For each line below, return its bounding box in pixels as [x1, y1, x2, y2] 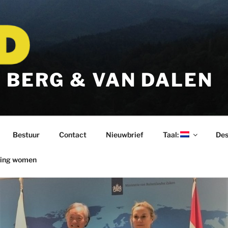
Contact [59, 130, 87, 139]
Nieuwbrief [105, 130, 144, 139]
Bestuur [12, 130, 40, 139]
